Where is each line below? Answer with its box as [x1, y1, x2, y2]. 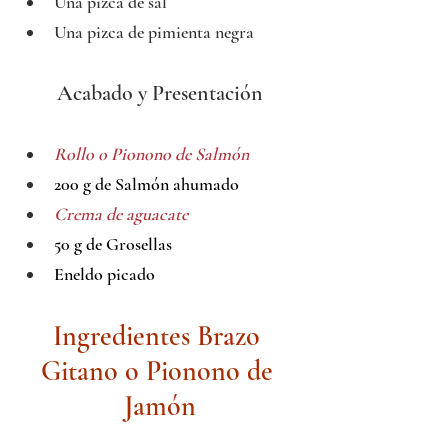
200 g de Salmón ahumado [54, 173, 239, 196]
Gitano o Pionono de [40, 354, 280, 389]
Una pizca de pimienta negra [54, 21, 254, 44]
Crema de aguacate [54, 203, 188, 226]
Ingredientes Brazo [53, 319, 267, 354]
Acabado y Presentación [57, 80, 263, 107]
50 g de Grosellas [54, 233, 172, 256]
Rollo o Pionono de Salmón [54, 143, 249, 166]
